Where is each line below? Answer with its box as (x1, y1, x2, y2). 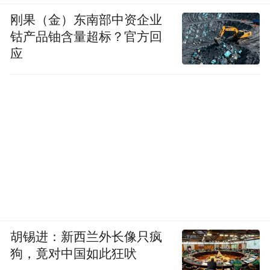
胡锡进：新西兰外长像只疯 (10, 230, 163, 243)
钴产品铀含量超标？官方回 (10, 30, 163, 43)
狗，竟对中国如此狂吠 (10, 246, 137, 260)
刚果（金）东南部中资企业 (10, 13, 163, 27)
